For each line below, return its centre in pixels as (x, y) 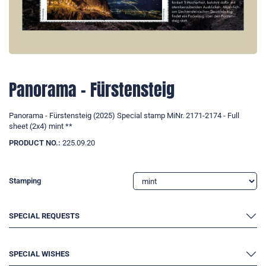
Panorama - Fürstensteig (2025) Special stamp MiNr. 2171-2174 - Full (124, 116)
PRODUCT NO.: (35, 143)
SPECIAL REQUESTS (44, 216)
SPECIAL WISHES (39, 254)
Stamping (25, 181)
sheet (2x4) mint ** (41, 126)
